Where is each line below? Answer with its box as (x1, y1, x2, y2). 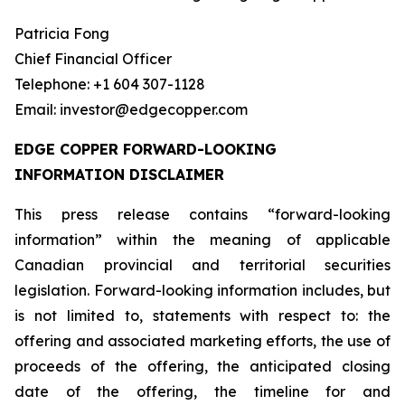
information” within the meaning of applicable (14, 231, 391, 249)
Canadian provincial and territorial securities (14, 256, 391, 274)
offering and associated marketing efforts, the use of (14, 332, 391, 350)
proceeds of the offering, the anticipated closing (14, 357, 391, 375)
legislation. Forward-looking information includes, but (14, 281, 391, 299)
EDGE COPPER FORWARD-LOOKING (14, 140, 277, 158)
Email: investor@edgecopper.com (14, 100, 248, 118)
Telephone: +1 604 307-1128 (14, 75, 205, 93)
